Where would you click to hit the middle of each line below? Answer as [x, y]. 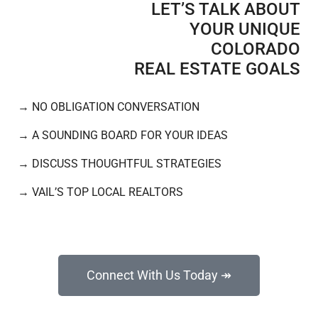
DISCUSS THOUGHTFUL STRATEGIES [127, 163]
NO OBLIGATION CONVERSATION [116, 106]
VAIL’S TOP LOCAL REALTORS [108, 192]
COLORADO [256, 49]
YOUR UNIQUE [245, 29]
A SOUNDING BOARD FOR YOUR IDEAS [130, 135]
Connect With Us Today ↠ [159, 275]
